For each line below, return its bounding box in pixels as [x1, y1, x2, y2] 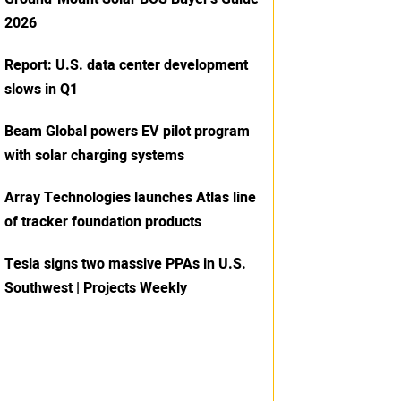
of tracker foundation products [4, 210, 201, 233]
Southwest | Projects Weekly [4, 277, 187, 299]
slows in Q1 [4, 78, 78, 100]
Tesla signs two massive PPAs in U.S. [4, 252, 246, 275]
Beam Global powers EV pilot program [4, 120, 250, 142]
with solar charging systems [4, 144, 184, 166]
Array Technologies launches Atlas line [4, 186, 256, 209]
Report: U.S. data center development [4, 54, 248, 76]
